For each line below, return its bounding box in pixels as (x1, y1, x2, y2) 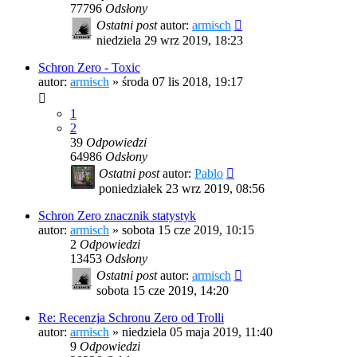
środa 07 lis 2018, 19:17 (122, 75, 243, 89)
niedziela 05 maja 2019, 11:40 (122, 325, 273, 339)
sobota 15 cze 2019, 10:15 (122, 223, 254, 237)
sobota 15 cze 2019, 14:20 (96, 284, 229, 298)
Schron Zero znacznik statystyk (38, 209, 196, 223)
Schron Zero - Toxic (38, 61, 140, 75)
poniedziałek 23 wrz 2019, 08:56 (99, 182, 265, 196)
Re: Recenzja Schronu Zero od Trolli (38, 311, 224, 325)
